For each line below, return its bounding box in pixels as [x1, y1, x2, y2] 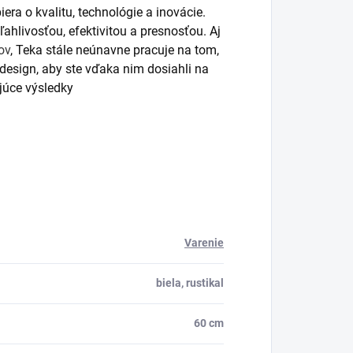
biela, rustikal [156, 276, 224, 289]
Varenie [184, 236, 224, 249]
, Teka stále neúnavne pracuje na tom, [10, 42, 219, 58]
